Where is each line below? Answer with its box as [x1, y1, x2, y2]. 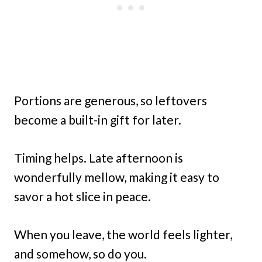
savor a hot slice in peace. [14, 189, 151, 204]
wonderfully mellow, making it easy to [14, 170, 219, 185]
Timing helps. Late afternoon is [14, 150, 183, 166]
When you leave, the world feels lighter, [14, 227, 232, 242]
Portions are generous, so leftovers [14, 93, 207, 108]
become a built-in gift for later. [14, 112, 181, 127]
